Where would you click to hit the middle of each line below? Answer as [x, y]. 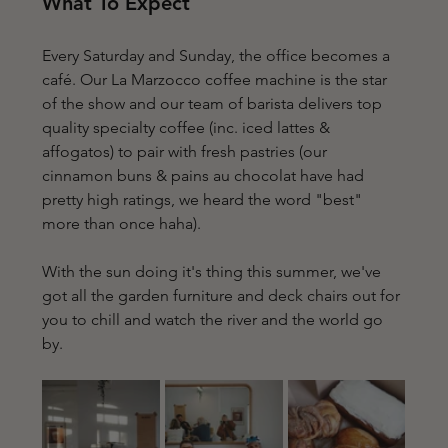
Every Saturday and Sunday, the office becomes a [218, 55]
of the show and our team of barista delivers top [214, 103]
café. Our [77, 79]
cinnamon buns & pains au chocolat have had [205, 175]
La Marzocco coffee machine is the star [251, 79]
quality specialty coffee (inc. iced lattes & [188, 127]
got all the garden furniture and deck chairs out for [223, 295]
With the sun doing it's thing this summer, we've [214, 271]
